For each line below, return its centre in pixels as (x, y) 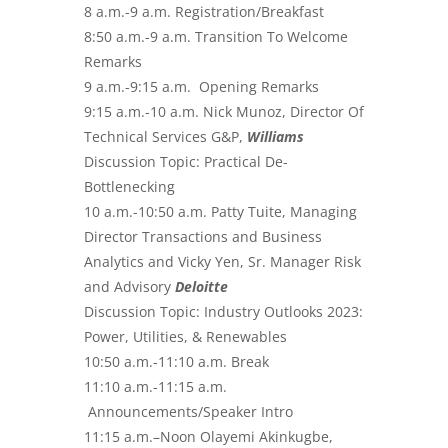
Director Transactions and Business (203, 236)
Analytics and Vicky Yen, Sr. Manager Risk (222, 261)
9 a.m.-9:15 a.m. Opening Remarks (201, 86)
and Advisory (129, 286)
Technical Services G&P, (165, 136)
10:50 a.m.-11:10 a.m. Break (176, 361)
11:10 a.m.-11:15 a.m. (155, 386)
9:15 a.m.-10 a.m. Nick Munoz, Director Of (224, 111)
